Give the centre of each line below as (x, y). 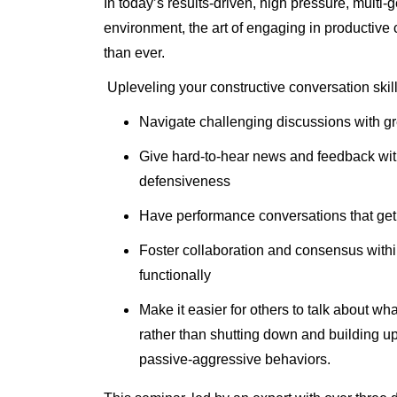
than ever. (134, 53)
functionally (175, 275)
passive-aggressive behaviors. (235, 359)
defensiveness (185, 181)
